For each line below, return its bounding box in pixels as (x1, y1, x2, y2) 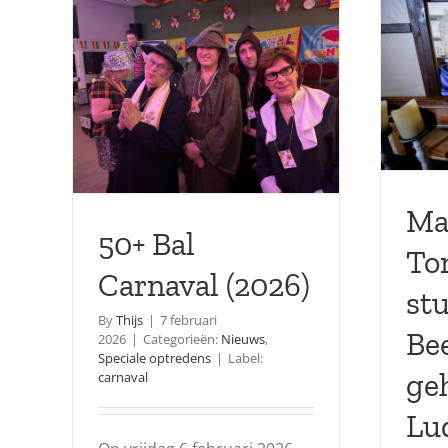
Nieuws (221, 329, 265, 348)
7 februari (160, 310, 217, 329)
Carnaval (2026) (98, 265, 310, 304)
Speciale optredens (98, 348, 211, 367)
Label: (228, 348, 263, 367)
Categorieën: (143, 329, 221, 348)
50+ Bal (98, 224, 195, 263)
